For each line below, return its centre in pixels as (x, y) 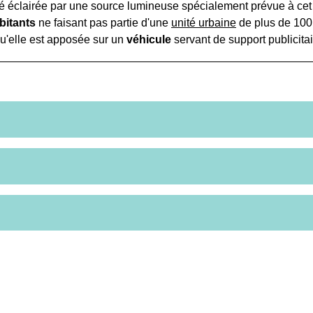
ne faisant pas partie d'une (103, 23)
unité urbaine (204, 23)
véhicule (149, 40)
